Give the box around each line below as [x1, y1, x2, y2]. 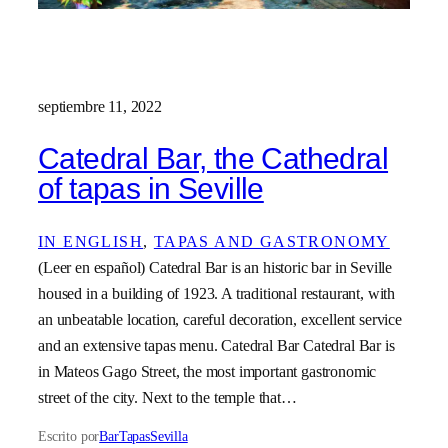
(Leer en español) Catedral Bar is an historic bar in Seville [38, 257, 393, 277]
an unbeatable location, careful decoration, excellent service [38, 309, 403, 329]
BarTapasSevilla [99, 427, 188, 444]
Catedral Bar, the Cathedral [38, 142, 389, 176]
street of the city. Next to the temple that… [38, 387, 297, 407]
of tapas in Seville [38, 172, 264, 206]
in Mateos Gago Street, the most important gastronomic [38, 361, 377, 381]
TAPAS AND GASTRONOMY [153, 231, 390, 251]
